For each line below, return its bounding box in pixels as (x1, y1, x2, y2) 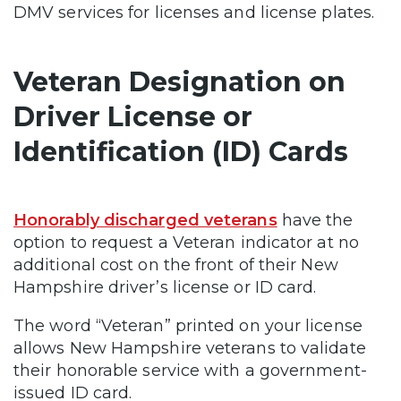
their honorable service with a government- (13, 360, 367, 380)
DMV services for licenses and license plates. (13, 2, 380, 22)
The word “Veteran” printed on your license (13, 315, 363, 336)
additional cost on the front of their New (13, 254, 338, 275)
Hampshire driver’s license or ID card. (13, 277, 317, 297)
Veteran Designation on (13, 64, 346, 98)
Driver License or (13, 99, 252, 133)
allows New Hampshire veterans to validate (13, 337, 366, 358)
